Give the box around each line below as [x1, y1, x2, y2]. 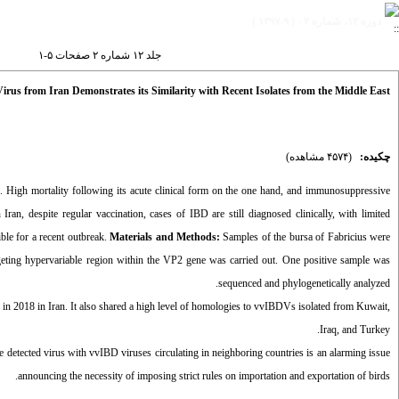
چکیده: [360, 151, 390, 163]
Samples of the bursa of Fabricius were [220, 231, 391, 243]
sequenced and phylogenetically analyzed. [218, 277, 390, 289]
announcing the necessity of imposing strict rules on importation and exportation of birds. [18, 370, 390, 382]
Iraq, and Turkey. [320, 323, 390, 336]
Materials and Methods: [110, 231, 221, 243]
